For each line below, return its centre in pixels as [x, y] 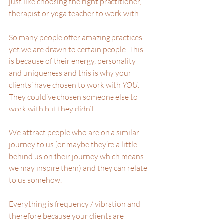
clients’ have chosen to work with [66, 84]
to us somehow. [36, 180]
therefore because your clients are [67, 215]
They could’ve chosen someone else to [74, 96]
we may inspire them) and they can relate [79, 168]
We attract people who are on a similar [75, 132]
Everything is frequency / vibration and [75, 203]
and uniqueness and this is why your [71, 73]
